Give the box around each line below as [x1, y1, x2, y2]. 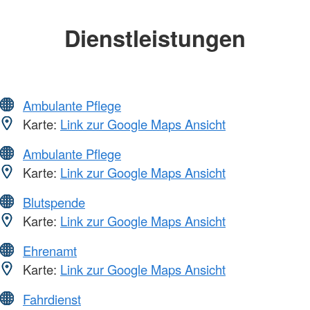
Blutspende [23, 192, 85, 211]
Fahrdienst [23, 289, 81, 308]
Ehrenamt [23, 241, 77, 259]
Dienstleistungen [64, 21, 246, 55]
